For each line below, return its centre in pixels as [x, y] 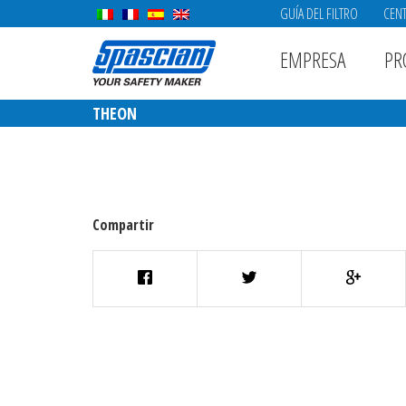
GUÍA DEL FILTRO [319, 14]
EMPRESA [313, 59]
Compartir [123, 225]
